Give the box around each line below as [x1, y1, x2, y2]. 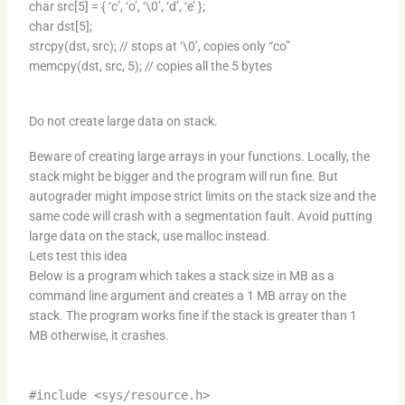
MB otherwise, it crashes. [28, 327, 169, 343]
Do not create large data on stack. [28, 113, 218, 128]
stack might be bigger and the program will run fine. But [28, 168, 338, 184]
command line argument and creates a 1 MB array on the [28, 287, 346, 303]
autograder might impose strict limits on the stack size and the [28, 188, 376, 203]
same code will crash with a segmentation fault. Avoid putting [28, 208, 372, 223]
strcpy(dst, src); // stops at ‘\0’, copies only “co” [28, 38, 290, 53]
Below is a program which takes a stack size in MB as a [28, 268, 334, 283]
